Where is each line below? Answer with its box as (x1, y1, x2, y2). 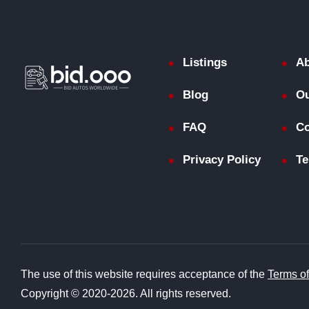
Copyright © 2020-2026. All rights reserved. (21, 288, 231, 300)
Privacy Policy (183, 152, 261, 166)
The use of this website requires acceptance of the (21, 268, 268, 281)
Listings (183, 55, 228, 69)
